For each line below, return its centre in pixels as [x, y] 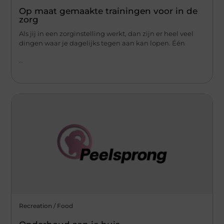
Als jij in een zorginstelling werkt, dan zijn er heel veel [106, 34]
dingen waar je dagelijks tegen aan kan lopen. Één [102, 43]
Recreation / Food [46, 205]
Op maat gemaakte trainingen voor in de [108, 11]
